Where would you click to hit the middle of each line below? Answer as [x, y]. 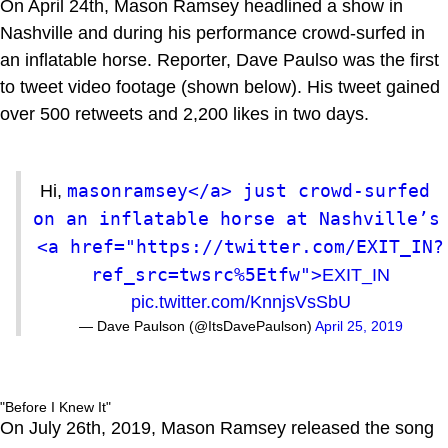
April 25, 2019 [358, 325]
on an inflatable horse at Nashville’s [236, 218]
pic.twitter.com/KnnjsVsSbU [240, 301]
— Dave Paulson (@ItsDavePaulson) [196, 325]
